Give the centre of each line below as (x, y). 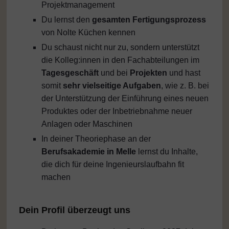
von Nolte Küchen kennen (88, 33)
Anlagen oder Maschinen (87, 124)
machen (56, 177)
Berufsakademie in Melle (88, 152)
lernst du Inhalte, (167, 152)
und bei (115, 73)
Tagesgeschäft (71, 73)
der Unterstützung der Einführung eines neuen (125, 99)
